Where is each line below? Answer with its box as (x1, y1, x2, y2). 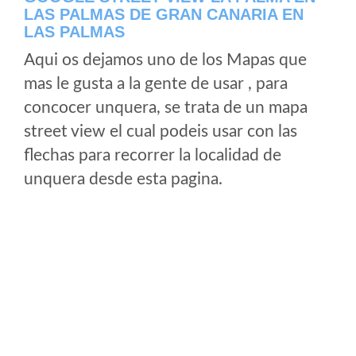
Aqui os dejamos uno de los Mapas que (24, 52, 307, 68)
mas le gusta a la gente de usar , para (24, 75, 288, 92)
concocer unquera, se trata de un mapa (24, 99, 308, 116)
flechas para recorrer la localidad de (24, 147, 281, 164)
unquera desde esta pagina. (24, 171, 222, 188)
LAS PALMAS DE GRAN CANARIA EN (24, 6, 304, 23)
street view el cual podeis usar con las (24, 123, 297, 140)
